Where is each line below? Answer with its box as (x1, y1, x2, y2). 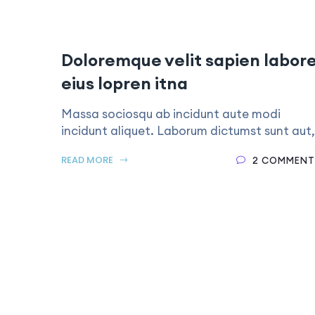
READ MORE (61, 153, 115, 167)
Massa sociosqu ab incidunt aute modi (61, 106, 281, 122)
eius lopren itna (61, 72, 188, 94)
